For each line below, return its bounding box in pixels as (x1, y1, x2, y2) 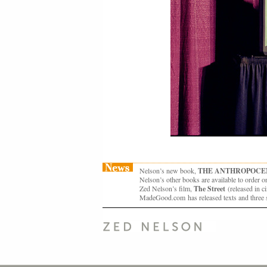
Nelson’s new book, (139, 166, 198, 175)
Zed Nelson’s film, (139, 184, 194, 193)
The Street (194, 184, 228, 194)
